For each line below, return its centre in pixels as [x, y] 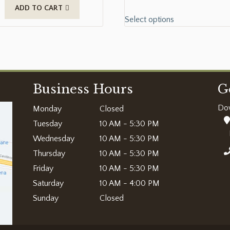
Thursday [49, 154]
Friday [43, 169]
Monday [47, 109]
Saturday [48, 184]
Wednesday [53, 139]
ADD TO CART [39, 8]
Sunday [45, 198]
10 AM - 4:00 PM [129, 184]
